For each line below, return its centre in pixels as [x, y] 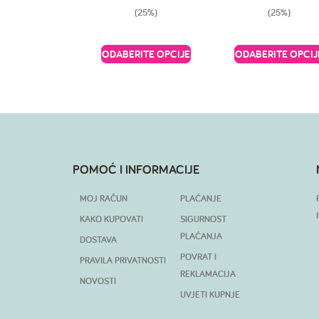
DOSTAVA [98, 239]
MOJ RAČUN [104, 198]
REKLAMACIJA [208, 273]
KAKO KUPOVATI [111, 219]
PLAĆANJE [201, 198]
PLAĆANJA [201, 236]
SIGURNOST [203, 219]
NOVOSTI [98, 281]
